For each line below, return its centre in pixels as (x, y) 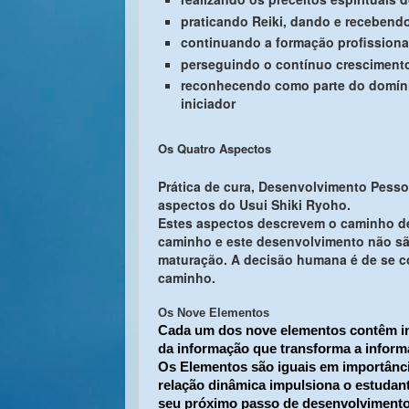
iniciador (208, 103)
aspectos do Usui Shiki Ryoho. (254, 204)
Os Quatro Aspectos (215, 148)
